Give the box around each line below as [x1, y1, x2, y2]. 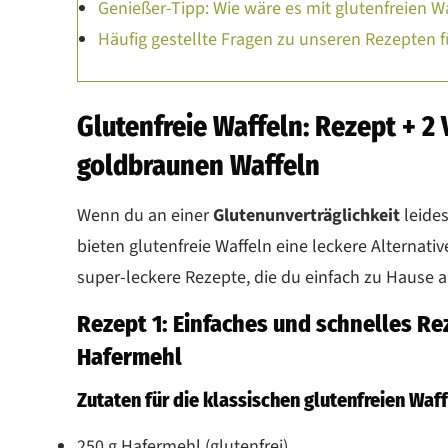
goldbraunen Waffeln [77, 148, 320, 182]
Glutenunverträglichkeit [213, 202, 404, 228]
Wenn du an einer [77, 202, 213, 228]
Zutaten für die [77, 387, 203, 412]
